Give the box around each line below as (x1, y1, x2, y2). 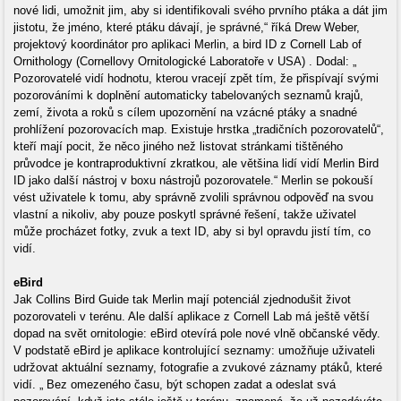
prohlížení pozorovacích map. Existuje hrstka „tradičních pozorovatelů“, (13, 123, 384, 137)
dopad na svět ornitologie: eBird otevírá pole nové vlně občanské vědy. (13, 327, 380, 341)
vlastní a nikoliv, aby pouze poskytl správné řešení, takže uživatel (13, 208, 356, 222)
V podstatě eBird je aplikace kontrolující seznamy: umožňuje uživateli (13, 344, 375, 358)
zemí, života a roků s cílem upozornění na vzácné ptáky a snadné (13, 106, 357, 120)
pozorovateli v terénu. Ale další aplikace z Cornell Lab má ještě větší (13, 310, 370, 324)
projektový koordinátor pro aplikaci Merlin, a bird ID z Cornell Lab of (13, 38, 362, 52)
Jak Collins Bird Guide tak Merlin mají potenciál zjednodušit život (13, 293, 351, 307)
